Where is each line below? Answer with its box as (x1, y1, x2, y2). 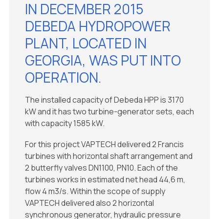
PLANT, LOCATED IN (25, 34, 147, 52)
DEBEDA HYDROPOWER (25, 17, 171, 35)
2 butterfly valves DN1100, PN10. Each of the (25, 162, 178, 173)
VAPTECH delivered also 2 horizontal (25, 197, 154, 208)
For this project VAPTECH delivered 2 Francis (25, 139, 184, 150)
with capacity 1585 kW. (25, 118, 105, 129)
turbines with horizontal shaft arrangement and (25, 151, 193, 161)
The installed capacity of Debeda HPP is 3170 (25, 94, 184, 105)
